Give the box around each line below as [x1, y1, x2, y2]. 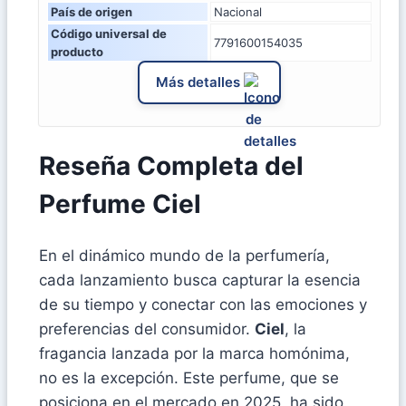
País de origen [51, 4, 132, 19]
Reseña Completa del [39, 150, 304, 182]
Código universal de [51, 25, 167, 41]
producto [51, 43, 103, 59]
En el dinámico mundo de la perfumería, [39, 246, 330, 266]
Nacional [214, 4, 262, 19]
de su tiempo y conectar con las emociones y [39, 295, 367, 314]
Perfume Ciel [39, 188, 201, 220]
